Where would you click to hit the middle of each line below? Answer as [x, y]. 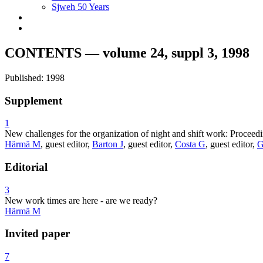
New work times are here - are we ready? [81, 200]
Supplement [33, 100]
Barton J [108, 144]
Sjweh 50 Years [80, 7]
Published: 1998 [35, 77]
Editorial [26, 167]
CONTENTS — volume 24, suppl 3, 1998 [127, 53]
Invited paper [37, 234]
